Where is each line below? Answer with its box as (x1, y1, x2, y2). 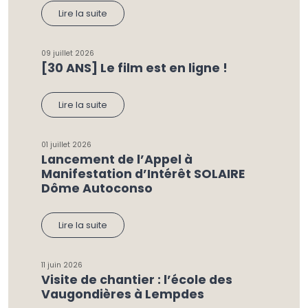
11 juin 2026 (41, 260, 82, 270)
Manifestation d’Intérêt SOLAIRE (41, 166, 245, 182)
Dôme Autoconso (41, 180, 153, 197)
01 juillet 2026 (41, 140, 91, 150)
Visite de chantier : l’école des (41, 272, 232, 288)
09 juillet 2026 (41, 48, 94, 58)
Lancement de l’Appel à (41, 151, 192, 168)
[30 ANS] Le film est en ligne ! (41, 60, 228, 76)
